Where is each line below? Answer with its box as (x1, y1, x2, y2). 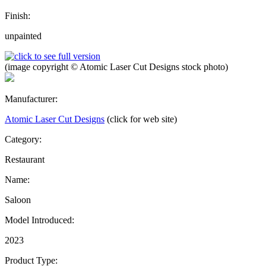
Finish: (5, 10, 30, 21)
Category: (5, 134, 42, 144)
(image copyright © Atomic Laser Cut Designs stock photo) (5, 61, 228, 72)
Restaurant (5, 154, 45, 164)
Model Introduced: (5, 214, 74, 225)
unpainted (5, 30, 42, 41)
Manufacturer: (5, 93, 58, 104)
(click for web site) (107, 113, 177, 124)
